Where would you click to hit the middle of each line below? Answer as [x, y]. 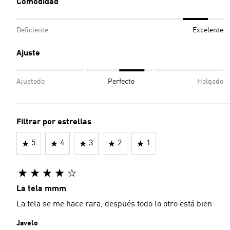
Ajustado [31, 82]
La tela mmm [41, 189]
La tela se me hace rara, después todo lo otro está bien [114, 204]
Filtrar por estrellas [54, 122]
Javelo [27, 223]
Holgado [210, 82]
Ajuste [28, 53]
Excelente [208, 30]
